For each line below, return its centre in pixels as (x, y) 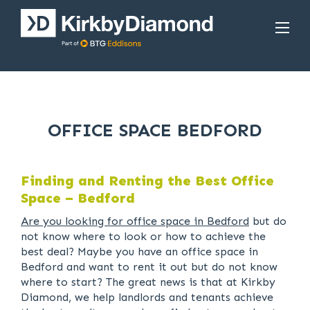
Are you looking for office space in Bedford (135, 221)
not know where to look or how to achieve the (143, 236)
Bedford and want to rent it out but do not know (149, 267)
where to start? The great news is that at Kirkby (148, 282)
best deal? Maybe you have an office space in (139, 252)
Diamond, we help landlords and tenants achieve (147, 297)
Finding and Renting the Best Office (147, 181)
